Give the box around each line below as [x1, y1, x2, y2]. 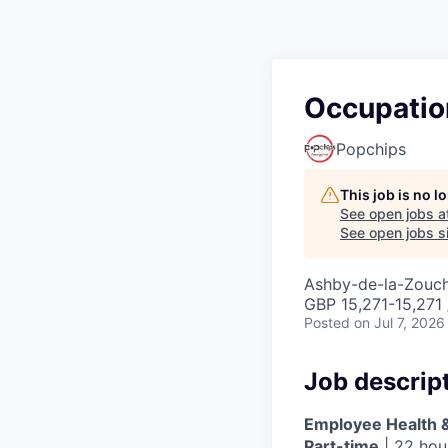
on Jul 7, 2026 [354, 314, 445, 332]
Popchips [336, 139, 406, 160]
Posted [304, 314, 350, 332]
